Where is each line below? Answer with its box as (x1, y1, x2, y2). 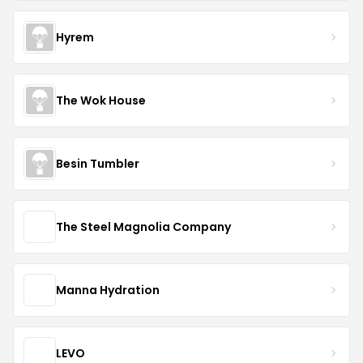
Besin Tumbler (56, 155, 139, 172)
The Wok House (56, 92, 146, 109)
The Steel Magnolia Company (56, 218, 231, 235)
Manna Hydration (56, 281, 160, 298)
